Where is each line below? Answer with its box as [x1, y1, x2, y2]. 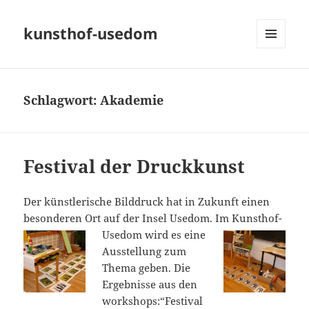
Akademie [100, 92, 164, 109]
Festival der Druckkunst [23, 154, 246, 179]
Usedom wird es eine [102, 228, 206, 242]
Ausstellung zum [102, 244, 187, 259]
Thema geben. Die [102, 261, 191, 275]
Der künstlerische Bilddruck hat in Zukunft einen [23, 195, 270, 209]
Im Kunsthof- [215, 211, 283, 226]
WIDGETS [257, 71, 296, 83]
